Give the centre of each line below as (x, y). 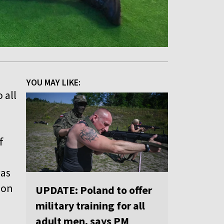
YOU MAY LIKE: (53, 82)
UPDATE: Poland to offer (94, 190)
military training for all (90, 206)
